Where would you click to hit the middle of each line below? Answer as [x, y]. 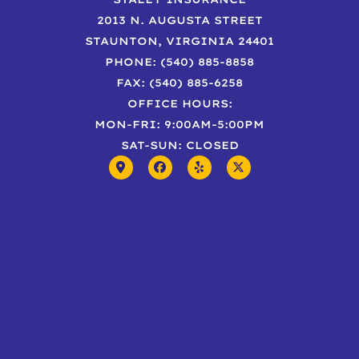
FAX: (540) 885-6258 [179, 82]
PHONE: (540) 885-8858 [179, 61]
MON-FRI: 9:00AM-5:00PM [179, 124]
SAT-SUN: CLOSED [179, 145]
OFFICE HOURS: [179, 103]
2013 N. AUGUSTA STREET [179, 20]
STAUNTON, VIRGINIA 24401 [179, 40]
